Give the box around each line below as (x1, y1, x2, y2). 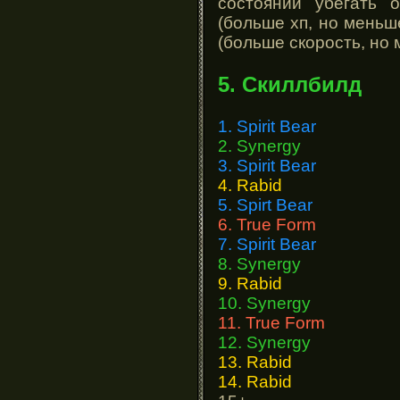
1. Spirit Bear (218, 116, 316, 136)
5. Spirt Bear (218, 195, 312, 214)
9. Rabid (218, 273, 282, 293)
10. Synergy (218, 293, 311, 312)
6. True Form (218, 214, 316, 234)
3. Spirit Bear (218, 155, 316, 175)
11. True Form (218, 312, 325, 332)
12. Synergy (218, 332, 311, 352)
